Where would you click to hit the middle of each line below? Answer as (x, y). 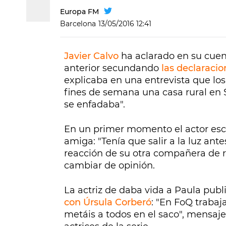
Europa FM (79, 12)
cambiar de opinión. (109, 166)
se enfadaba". (95, 105)
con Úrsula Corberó (108, 203)
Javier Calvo (91, 56)
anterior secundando (113, 68)
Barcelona (78, 24)
